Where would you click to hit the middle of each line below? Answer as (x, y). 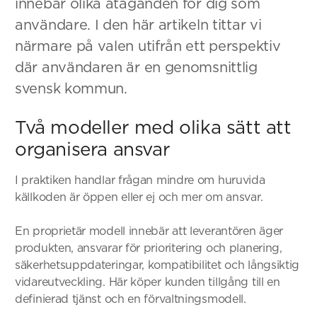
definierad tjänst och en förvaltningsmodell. (131, 299)
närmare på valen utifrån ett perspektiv (148, 46)
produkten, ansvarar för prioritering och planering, (149, 248)
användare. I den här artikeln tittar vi (138, 24)
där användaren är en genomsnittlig (136, 67)
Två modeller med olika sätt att (153, 127)
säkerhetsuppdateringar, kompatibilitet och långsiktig (157, 265)
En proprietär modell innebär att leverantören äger (149, 231)
